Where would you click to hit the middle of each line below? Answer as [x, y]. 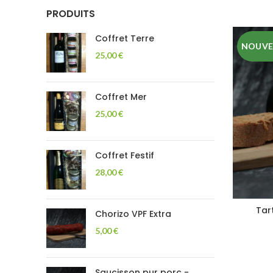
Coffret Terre [125, 38]
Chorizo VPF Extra [133, 214]
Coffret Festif [125, 155]
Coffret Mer [121, 97]
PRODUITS [71, 14]
